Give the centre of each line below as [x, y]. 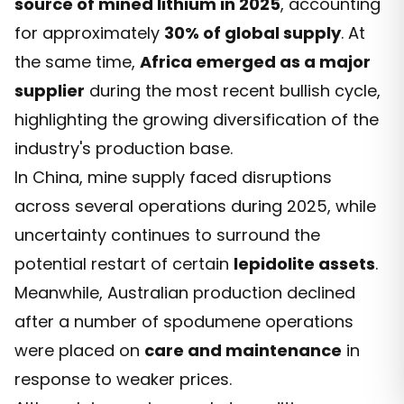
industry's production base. [124, 148]
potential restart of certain [124, 263]
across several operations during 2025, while [195, 206]
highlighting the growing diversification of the [197, 119]
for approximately [89, 32]
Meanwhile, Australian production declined [185, 292]
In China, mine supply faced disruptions [173, 177]
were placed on [79, 350]
